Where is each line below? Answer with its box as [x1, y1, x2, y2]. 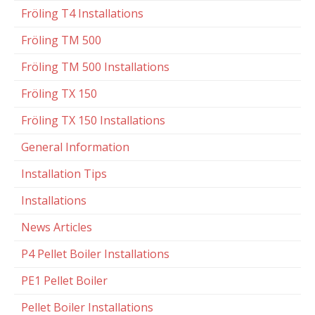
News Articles [21, 219, 92, 235]
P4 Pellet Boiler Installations [21, 245, 169, 262]
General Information [21, 139, 129, 155]
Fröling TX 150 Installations [21, 112, 165, 128]
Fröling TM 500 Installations [21, 58, 169, 75]
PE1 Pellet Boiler [21, 272, 108, 288]
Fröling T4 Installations [21, 5, 143, 21]
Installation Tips [21, 165, 107, 181]
